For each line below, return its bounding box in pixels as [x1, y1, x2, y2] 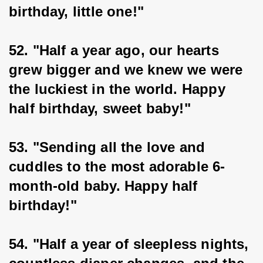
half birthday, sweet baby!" [9, 100, 191, 116]
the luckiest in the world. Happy [9, 81, 230, 97]
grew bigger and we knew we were [9, 62, 247, 77]
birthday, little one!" [9, 4, 144, 19]
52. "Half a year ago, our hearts [9, 42, 223, 58]
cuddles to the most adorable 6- [9, 159, 225, 174]
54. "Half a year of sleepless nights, [9, 236, 253, 252]
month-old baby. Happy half [9, 178, 202, 194]
